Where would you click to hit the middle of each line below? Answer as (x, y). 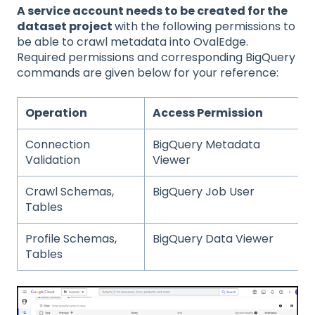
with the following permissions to (205, 27)
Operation (58, 112)
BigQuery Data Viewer (213, 238)
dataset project (66, 27)
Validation (53, 160)
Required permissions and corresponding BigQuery (156, 58)
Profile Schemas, (71, 238)
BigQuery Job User (204, 191)
